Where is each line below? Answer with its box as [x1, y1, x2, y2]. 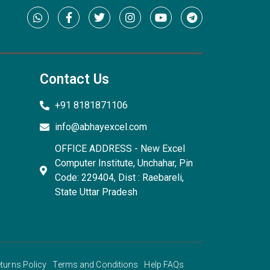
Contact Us [40, 71, 109, 87]
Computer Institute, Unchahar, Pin [55, 157, 193, 169]
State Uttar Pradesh [55, 186, 137, 198]
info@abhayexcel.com [55, 121, 147, 133]
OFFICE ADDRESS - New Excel [55, 142, 185, 154]
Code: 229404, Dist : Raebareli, [55, 171, 184, 183]
